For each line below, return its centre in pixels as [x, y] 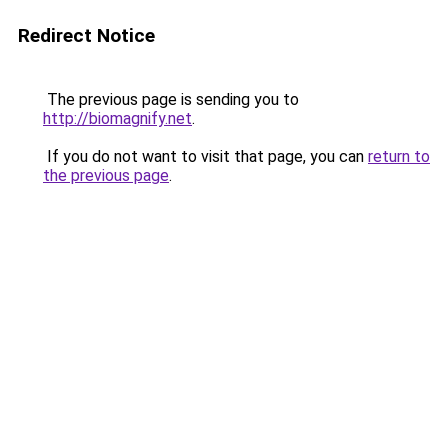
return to [399, 156]
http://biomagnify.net [117, 118]
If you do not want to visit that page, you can [205, 156]
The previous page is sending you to [171, 99]
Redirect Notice [86, 35]
